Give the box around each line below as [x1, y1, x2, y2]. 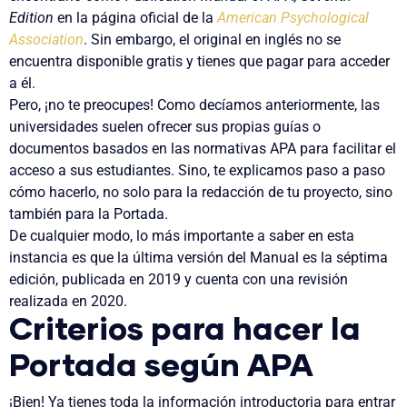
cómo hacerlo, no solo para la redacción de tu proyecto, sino [9, 184, 392, 202]
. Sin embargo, [84, 31, 179, 49]
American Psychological [217, 9, 369, 27]
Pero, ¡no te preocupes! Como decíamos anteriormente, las [9, 96, 380, 114]
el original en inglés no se [179, 31, 341, 49]
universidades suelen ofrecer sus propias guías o [9, 118, 321, 136]
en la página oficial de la [54, 9, 213, 27]
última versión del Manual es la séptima [133, 249, 388, 267]
